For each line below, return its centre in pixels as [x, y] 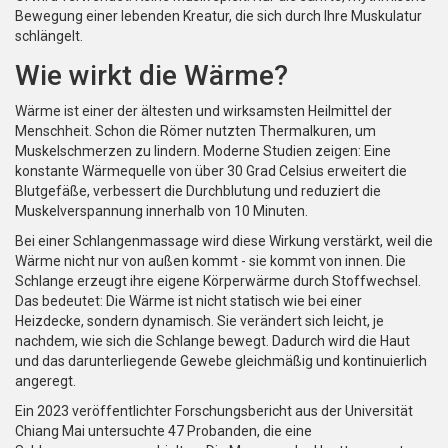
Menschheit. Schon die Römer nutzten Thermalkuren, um [195, 131]
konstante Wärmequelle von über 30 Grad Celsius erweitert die [211, 171]
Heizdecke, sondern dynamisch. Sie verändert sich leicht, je [199, 321]
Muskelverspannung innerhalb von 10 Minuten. [161, 211]
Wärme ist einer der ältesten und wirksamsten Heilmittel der [203, 111]
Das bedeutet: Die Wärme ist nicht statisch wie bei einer [188, 301]
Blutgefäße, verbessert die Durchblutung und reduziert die [198, 191]
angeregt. [45, 381]
